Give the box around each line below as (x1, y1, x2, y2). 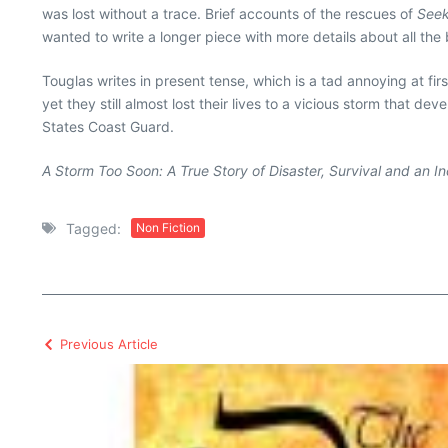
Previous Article (60, 335, 158, 352)
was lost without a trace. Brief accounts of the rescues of (42, 4, 417, 22)
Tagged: (66, 219, 121, 237)
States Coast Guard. (42, 117, 174, 135)
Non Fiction (136, 220, 200, 236)
